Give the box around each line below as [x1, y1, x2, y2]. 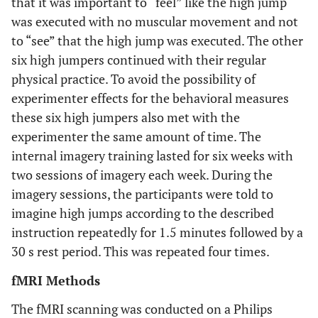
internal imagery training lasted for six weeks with [11, 147, 293, 164]
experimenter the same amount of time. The [11, 128, 261, 145]
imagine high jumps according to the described [11, 204, 274, 221]
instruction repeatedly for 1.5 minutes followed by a [11, 224, 303, 241]
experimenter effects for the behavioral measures [11, 89, 289, 106]
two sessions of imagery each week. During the [11, 166, 273, 183]
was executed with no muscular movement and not [11, 13, 298, 30]
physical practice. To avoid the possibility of [11, 70, 256, 87]
